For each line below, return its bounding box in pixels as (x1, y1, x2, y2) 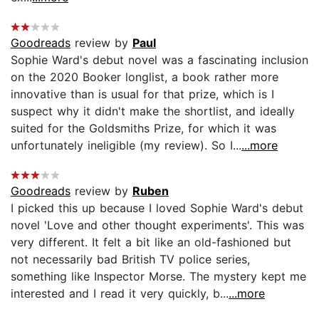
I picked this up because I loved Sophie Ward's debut (11, 200, 303, 215)
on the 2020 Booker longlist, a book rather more (11, 69, 278, 84)
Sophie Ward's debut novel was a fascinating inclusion (11, 52, 308, 67)
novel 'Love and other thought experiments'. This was (11, 217, 304, 232)
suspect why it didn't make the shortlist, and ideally (11, 103, 295, 118)
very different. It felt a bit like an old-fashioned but (11, 234, 291, 249)
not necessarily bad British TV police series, (11, 251, 250, 266)
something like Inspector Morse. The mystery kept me (11, 268, 306, 283)
